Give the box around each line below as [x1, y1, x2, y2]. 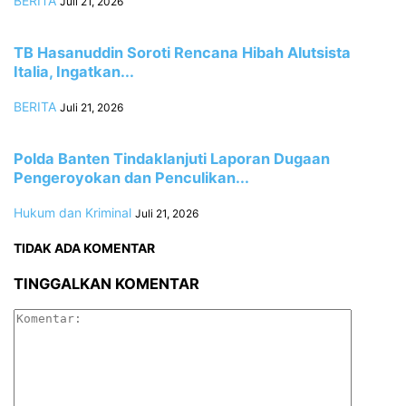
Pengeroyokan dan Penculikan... [14, 169, 249, 188]
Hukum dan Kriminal [14, 204, 131, 220]
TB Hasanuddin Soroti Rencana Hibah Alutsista [14, 43, 351, 63]
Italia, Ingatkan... [14, 63, 134, 82]
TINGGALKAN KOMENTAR [14, 274, 199, 293]
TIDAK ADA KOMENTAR [14, 240, 155, 256]
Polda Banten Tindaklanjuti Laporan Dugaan [14, 150, 330, 169]
